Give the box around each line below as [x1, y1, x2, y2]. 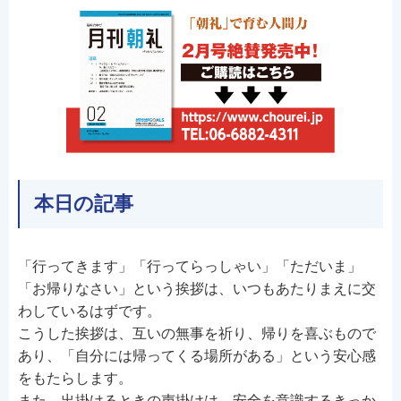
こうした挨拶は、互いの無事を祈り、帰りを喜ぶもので [18, 326, 376, 341]
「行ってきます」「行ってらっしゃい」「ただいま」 [18, 259, 362, 274]
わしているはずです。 [18, 303, 161, 319]
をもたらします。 [18, 371, 132, 386]
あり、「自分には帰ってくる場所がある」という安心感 [18, 348, 376, 363]
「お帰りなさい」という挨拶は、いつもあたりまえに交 [18, 281, 376, 296]
